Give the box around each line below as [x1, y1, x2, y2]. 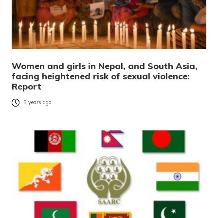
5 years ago [23, 99, 52, 106]
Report [12, 80, 41, 92]
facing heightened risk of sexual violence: [12, 70, 190, 82]
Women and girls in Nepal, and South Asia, [12, 60, 198, 72]
